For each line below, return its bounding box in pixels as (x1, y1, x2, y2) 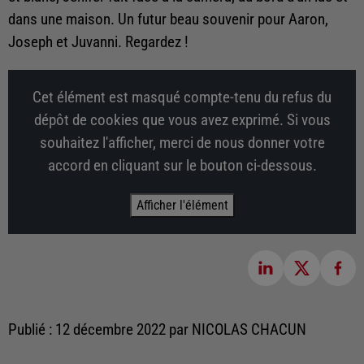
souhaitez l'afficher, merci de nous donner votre (39, 133, 325, 152)
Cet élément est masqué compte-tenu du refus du (32, 88, 331, 106)
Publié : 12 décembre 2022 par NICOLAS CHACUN (8, 321, 306, 340)
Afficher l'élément (136, 197, 228, 213)
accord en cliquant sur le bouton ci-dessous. (47, 156, 317, 175)
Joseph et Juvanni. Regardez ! (8, 32, 188, 51)
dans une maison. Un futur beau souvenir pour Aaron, (8, 10, 328, 28)
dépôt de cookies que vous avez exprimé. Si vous (33, 110, 331, 129)
